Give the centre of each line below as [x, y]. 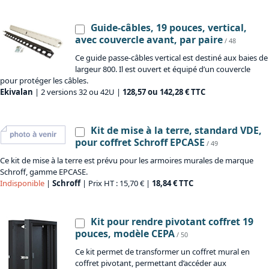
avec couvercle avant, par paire [149, 40]
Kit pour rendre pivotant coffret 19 [172, 222]
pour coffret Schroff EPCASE [140, 143]
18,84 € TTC [173, 183]
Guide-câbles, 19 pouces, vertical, [169, 28]
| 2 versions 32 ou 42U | [78, 92]
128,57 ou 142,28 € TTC [164, 92]
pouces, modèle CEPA [125, 234]
